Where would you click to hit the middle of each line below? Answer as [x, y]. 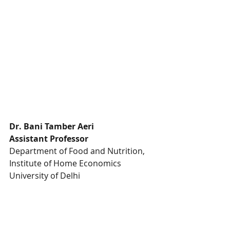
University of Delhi [45, 176]
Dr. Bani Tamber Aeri [52, 127]
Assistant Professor [49, 139]
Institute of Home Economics [66, 164]
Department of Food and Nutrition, [78, 151]
